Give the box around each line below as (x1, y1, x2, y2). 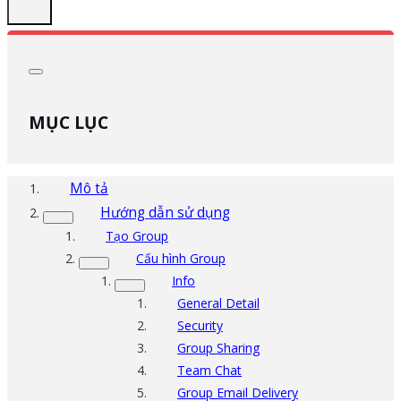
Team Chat (177, 361, 242, 379)
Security (177, 316, 223, 334)
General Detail (177, 294, 260, 311)
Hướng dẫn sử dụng (100, 202, 230, 222)
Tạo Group (106, 226, 168, 244)
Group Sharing (177, 338, 260, 356)
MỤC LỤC (29, 109, 108, 134)
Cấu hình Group (136, 249, 226, 267)
